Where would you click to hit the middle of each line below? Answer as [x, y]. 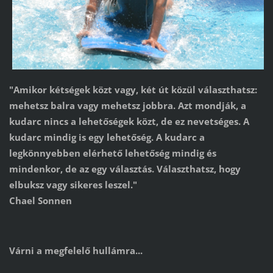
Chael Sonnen [40, 201]
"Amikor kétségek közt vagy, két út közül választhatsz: [133, 90]
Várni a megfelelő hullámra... [76, 251]
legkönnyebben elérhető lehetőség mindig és [112, 153]
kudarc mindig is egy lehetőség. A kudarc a [107, 137]
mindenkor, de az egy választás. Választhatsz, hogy [125, 169]
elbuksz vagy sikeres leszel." [73, 185]
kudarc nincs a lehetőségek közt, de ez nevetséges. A [129, 122]
